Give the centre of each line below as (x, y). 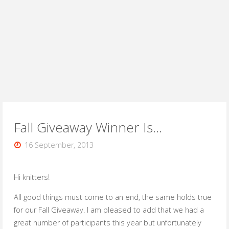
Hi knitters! (31, 177)
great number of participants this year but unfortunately (107, 223)
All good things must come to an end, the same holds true (112, 197)
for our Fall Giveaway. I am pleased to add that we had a (109, 210)
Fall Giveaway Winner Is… (88, 128)
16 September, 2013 (59, 145)
